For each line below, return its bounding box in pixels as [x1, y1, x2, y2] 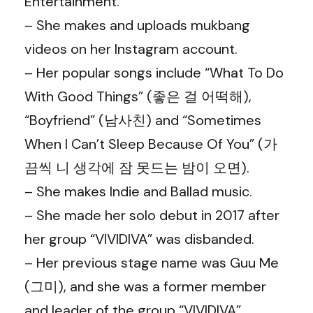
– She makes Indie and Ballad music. [24, 182, 252, 201]
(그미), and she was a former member [24, 277, 266, 296]
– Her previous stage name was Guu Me [24, 254, 279, 272]
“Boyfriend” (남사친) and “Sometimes [24, 111, 261, 129]
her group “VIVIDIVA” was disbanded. [24, 230, 254, 248]
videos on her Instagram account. [24, 40, 238, 58]
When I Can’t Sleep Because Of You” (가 [24, 135, 277, 153]
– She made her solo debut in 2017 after [24, 206, 279, 224]
